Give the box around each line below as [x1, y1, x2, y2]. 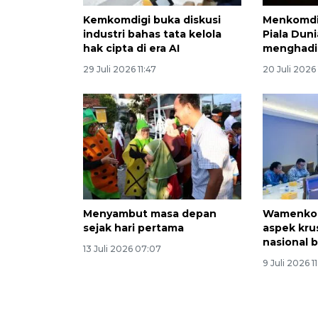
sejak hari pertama [83, 221, 184, 235]
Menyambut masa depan [83, 207, 216, 221]
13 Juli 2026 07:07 [83, 243, 161, 255]
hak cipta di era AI [83, 42, 180, 55]
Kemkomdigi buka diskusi [83, 13, 221, 27]
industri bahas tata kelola [83, 28, 221, 41]
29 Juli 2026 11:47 [83, 64, 156, 75]
